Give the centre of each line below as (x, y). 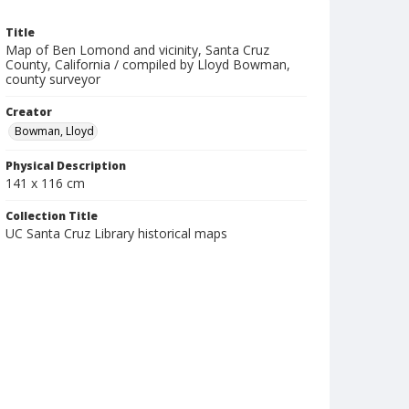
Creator (29, 112)
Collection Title (52, 216)
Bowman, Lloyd (54, 131)
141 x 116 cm (45, 183)
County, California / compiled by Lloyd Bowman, (148, 64)
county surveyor (53, 79)
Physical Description (66, 166)
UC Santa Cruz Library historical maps (116, 233)
